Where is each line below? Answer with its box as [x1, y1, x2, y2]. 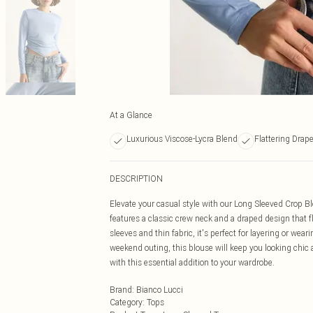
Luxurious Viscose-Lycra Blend [126, 133, 238, 144]
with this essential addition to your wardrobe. [110, 257, 275, 268]
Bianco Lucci [136, 284, 183, 295]
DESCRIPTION [110, 173, 163, 184]
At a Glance [110, 110, 152, 120]
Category [110, 297, 143, 307]
